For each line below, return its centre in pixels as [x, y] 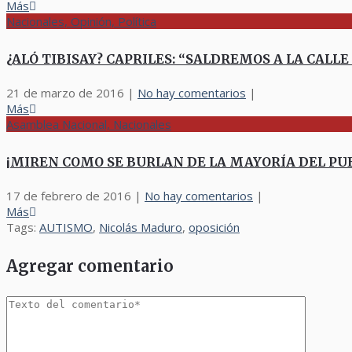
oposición [214, 227]
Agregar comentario [90, 266]
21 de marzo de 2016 [65, 93]
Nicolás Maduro [141, 227]
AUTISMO [66, 227]
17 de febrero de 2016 [69, 196]
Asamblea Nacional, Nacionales [89, 125]
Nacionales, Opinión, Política [81, 22]
